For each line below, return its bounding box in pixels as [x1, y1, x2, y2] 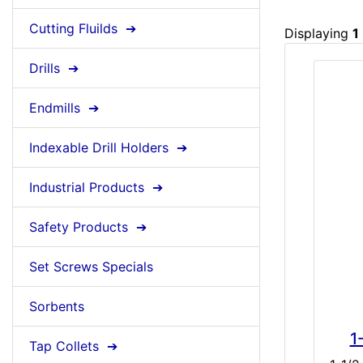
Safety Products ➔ [29, 219, 151, 236]
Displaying [284, 25, 352, 42]
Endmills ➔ [29, 100, 103, 117]
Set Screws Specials [29, 258, 153, 275]
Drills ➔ [29, 60, 83, 77]
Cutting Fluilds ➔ [29, 20, 140, 37]
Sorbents [29, 298, 84, 315]
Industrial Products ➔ [29, 179, 167, 196]
